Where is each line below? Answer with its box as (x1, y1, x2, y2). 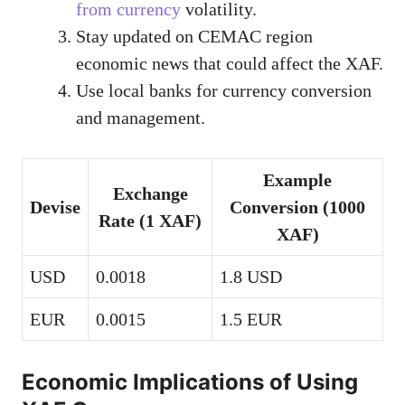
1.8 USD (220, 266, 282, 287)
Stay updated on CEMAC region (76, 25, 313, 46)
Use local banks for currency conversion (76, 80, 372, 100)
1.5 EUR (220, 308, 282, 329)
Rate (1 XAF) (99, 210, 202, 231)
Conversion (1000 (230, 196, 365, 217)
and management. (76, 107, 205, 127)
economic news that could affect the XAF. (76, 52, 383, 73)
